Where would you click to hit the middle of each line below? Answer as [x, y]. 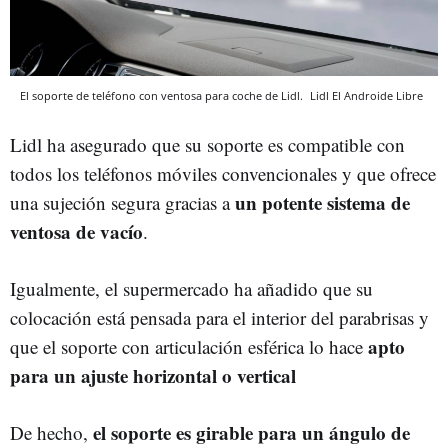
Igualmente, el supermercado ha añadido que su [191, 288]
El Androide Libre [377, 95]
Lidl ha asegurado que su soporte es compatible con [207, 144]
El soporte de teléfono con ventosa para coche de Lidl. [163, 95]
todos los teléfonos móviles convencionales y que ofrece [223, 173]
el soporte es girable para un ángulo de [251, 432]
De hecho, [51, 432]
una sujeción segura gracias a [122, 202]
